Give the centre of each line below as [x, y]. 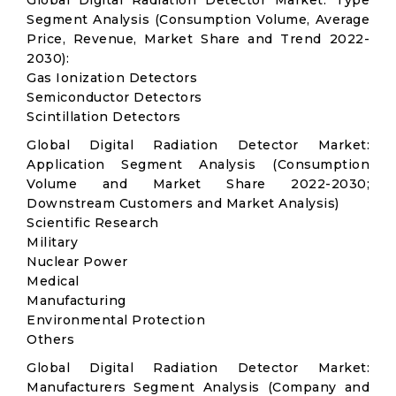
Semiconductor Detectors [114, 97]
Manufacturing [76, 301]
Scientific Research [93, 223]
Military [52, 242]
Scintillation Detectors [104, 117]
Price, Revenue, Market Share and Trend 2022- [198, 39]
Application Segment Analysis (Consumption [198, 164]
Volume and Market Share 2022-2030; [198, 184]
